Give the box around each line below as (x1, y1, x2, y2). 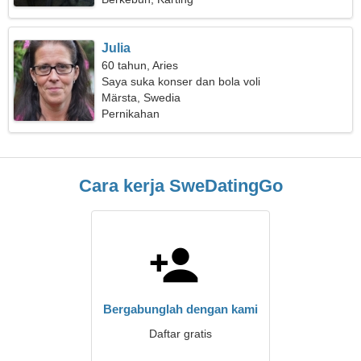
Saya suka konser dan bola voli (102, 75, 261, 88)
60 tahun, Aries (102, 59, 179, 72)
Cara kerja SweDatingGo (78, 176, 283, 196)
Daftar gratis (149, 327, 212, 340)
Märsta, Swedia (102, 91, 181, 104)
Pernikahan (102, 107, 160, 120)
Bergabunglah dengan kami (103, 302, 258, 316)
